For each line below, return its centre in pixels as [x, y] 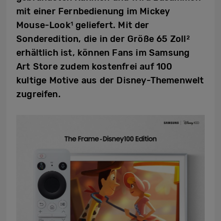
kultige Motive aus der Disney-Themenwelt [110, 80]
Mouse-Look [43, 25]
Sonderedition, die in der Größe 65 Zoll [101, 39]
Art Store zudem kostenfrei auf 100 [94, 67]
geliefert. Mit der [111, 25]
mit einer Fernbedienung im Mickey [93, 11]
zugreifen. [38, 94]
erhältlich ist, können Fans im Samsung [103, 53]
